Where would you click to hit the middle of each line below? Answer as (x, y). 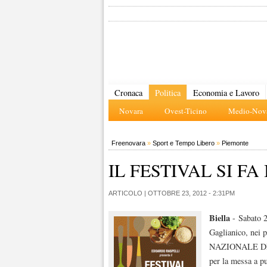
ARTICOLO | (128, 193)
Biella (220, 218)
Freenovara (128, 143)
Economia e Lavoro (226, 93)
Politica (168, 93)
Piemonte (235, 143)
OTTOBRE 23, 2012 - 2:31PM (191, 193)
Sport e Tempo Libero (184, 143)
